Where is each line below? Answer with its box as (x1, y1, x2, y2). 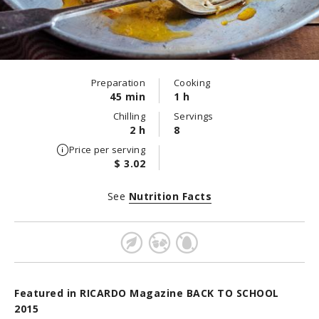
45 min (110, 90, 145, 103)
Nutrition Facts (128, 189, 212, 203)
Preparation (90, 76, 145, 89)
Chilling (113, 110, 145, 122)
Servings (174, 110, 214, 122)
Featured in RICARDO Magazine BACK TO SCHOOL (14, 286, 279, 300)
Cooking (174, 76, 211, 89)
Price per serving (68, 143, 145, 156)
